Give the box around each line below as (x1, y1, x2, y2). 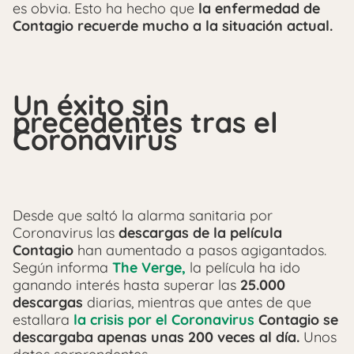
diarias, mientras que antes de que (83, 292, 311, 311)
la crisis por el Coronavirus (73, 310, 254, 329)
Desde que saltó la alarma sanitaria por (13, 205, 273, 224)
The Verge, (112, 258, 186, 277)
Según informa (13, 258, 108, 277)
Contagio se (258, 310, 338, 329)
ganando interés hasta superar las (13, 275, 240, 294)
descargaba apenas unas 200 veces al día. (13, 327, 303, 346)
